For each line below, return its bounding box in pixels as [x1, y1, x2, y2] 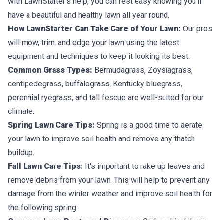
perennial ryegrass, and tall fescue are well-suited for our [8, 92, 204, 102]
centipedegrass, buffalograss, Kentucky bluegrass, [8, 79, 182, 88]
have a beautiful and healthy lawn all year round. [8, 10, 169, 20]
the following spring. [8, 202, 78, 212]
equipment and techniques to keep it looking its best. [8, 51, 190, 61]
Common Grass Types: [8, 65, 92, 75]
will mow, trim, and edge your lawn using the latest [8, 37, 179, 47]
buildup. [8, 147, 34, 157]
